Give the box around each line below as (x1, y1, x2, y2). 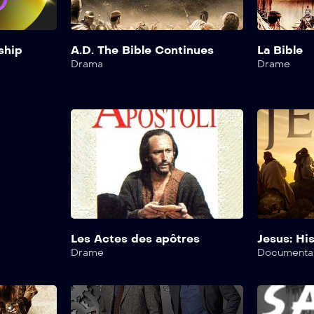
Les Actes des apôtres (70, 232, 200, 246)
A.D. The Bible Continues (70, 43, 214, 57)
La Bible (257, 43, 303, 57)
